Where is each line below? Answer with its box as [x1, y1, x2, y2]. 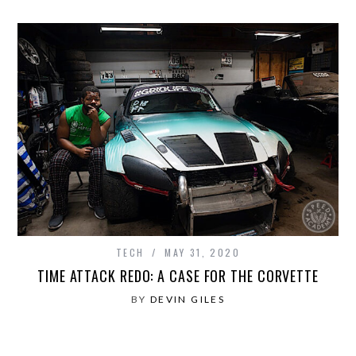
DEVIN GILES [149, 293, 226, 306]
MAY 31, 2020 [164, 246, 241, 260]
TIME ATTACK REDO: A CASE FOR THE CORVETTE [37, 265, 319, 287]
